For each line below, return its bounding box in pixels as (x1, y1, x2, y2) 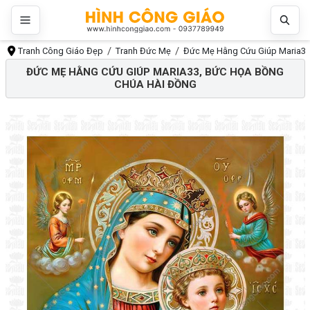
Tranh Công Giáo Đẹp (18, 46, 104, 56)
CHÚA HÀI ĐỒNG (113, 78, 197, 91)
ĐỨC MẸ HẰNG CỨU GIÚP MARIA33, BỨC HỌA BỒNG (26, 66, 284, 79)
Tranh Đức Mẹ (116, 46, 172, 56)
